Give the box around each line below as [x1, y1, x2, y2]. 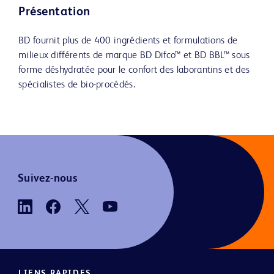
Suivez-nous [17, 172, 78, 184]
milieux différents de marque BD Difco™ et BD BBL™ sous [18, 51, 250, 61]
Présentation [18, 6, 91, 19]
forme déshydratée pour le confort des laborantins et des [18, 65, 250, 76]
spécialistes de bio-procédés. [18, 80, 135, 91]
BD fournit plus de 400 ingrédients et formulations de [18, 36, 238, 46]
